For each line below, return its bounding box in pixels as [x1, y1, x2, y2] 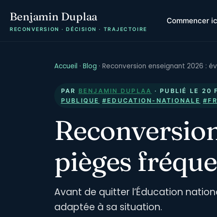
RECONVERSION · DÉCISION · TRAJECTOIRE [10, 26, 147, 32]
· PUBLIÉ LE [152, 87, 202, 94]
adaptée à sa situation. [54, 200, 162, 214]
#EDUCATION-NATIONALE [102, 96, 201, 104]
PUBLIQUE [61, 96, 100, 104]
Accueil [54, 62, 77, 71]
